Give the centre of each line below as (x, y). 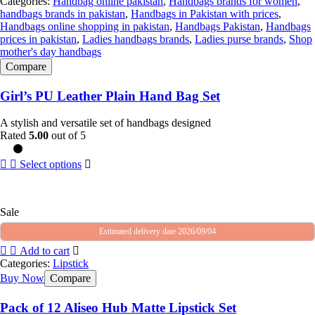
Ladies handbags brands (136, 39)
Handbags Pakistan (218, 27)
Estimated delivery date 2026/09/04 (157, 231)
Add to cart (45, 250)
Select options (51, 164)
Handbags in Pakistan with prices (205, 14)
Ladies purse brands (239, 39)
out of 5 (67, 135)
